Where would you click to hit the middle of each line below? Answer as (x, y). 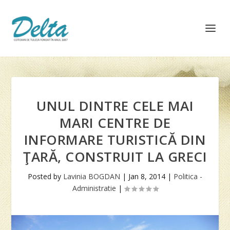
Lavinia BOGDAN (92, 176)
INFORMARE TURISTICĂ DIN (115, 140)
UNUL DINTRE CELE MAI (115, 106)
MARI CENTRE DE (115, 123)
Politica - (188, 176)
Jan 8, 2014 (147, 176)
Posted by (45, 176)
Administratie (94, 188)
